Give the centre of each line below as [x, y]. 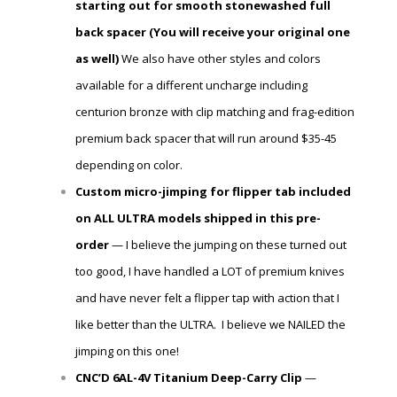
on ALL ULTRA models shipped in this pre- [198, 218]
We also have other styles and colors [220, 59]
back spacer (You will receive [161, 32]
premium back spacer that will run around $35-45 [206, 139]
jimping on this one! [127, 351]
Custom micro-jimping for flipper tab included [213, 192]
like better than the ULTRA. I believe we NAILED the [210, 325]
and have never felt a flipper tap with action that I [207, 298]
